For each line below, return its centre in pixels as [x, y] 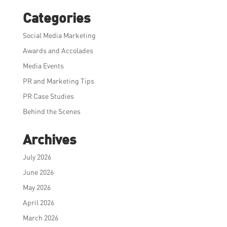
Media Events [43, 66]
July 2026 [37, 157]
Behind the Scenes [51, 111]
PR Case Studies [48, 96]
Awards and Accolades [58, 51]
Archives [49, 139]
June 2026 [38, 172]
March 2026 [40, 218]
